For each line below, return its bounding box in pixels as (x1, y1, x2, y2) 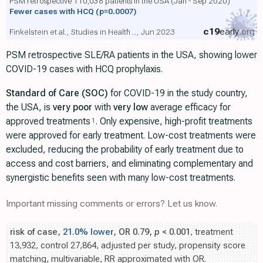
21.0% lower (63, 227, 113, 238)
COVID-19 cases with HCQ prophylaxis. (6, 63, 163, 75)
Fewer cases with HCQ (9, 6, 96, 16)
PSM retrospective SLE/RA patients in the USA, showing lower (6, 49, 257, 61)
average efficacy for (148, 102, 231, 113)
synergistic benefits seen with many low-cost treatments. (6, 172, 235, 184)
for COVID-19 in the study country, (108, 87, 248, 99)
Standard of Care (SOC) (6, 87, 108, 99)
